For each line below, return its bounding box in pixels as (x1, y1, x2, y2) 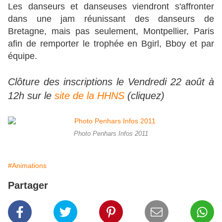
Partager (8, 180, 48, 191)
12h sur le (8, 90, 55, 102)
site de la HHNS (55, 90, 127, 102)
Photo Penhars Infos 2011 (74, 130, 148, 138)
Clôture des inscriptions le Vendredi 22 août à (8, 76, 214, 88)
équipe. (8, 51, 37, 61)
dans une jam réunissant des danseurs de (8, 14, 214, 24)
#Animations (8, 162, 47, 170)
